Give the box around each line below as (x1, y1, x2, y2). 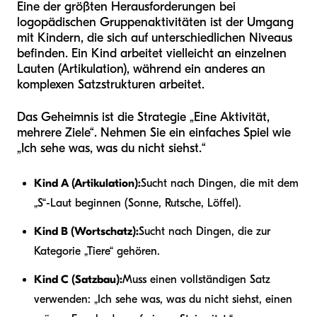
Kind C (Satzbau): (34, 273, 122, 287)
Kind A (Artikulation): (34, 177, 141, 190)
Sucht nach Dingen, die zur (139, 225, 270, 238)
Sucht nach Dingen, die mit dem (141, 177, 299, 190)
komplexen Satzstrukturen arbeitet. (17, 77, 204, 93)
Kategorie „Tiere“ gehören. (34, 245, 160, 258)
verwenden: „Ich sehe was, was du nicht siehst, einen (34, 293, 292, 306)
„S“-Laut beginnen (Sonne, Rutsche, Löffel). (34, 197, 241, 210)
